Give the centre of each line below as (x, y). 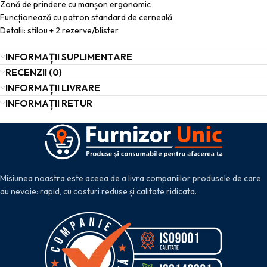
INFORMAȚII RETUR (49, 103)
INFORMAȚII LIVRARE (53, 87)
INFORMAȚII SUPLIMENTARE (69, 56)
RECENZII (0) (34, 72)
